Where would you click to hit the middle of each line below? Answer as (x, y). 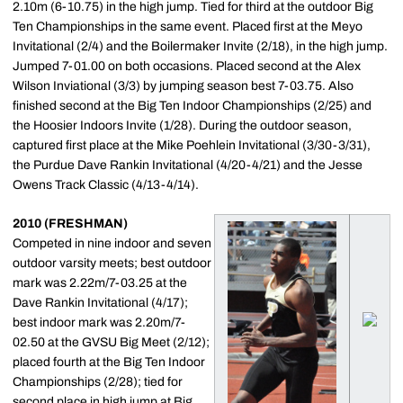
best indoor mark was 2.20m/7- (99, 322)
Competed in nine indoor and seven (112, 243)
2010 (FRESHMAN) (70, 224)
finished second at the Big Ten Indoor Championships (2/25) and (192, 106)
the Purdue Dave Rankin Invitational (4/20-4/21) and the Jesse (188, 165)
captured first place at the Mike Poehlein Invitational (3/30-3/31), (192, 145)
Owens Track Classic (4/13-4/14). (106, 185)
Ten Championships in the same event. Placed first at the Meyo (188, 27)
